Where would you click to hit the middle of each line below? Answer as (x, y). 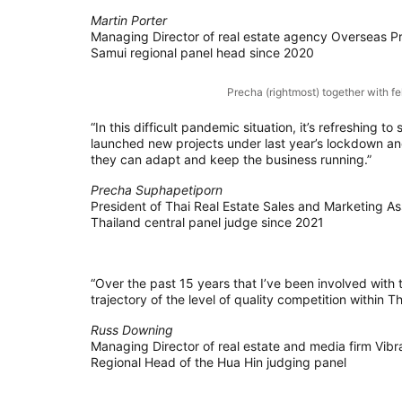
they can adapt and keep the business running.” (231, 159)
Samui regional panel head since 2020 (202, 53)
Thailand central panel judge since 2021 (207, 222)
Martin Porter (128, 21)
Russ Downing (131, 329)
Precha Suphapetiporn (156, 189)
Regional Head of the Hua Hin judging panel (218, 362)
